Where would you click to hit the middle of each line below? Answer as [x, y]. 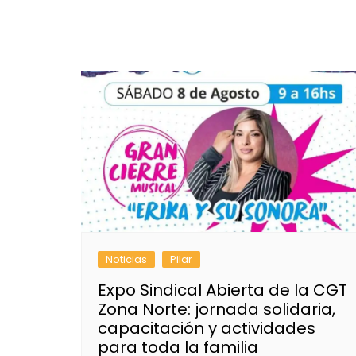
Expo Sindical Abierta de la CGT [222, 290]
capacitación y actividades [207, 328]
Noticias [126, 259]
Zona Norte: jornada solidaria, [217, 309]
